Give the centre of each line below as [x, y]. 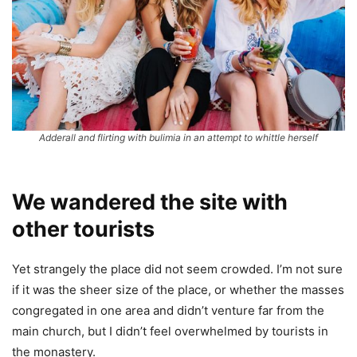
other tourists [83, 229]
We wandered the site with [150, 202]
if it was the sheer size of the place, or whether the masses [178, 290]
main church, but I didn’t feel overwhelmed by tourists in [170, 331]
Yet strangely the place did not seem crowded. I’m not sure [177, 269]
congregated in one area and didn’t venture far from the [168, 311]
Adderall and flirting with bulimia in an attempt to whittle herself [178, 138]
